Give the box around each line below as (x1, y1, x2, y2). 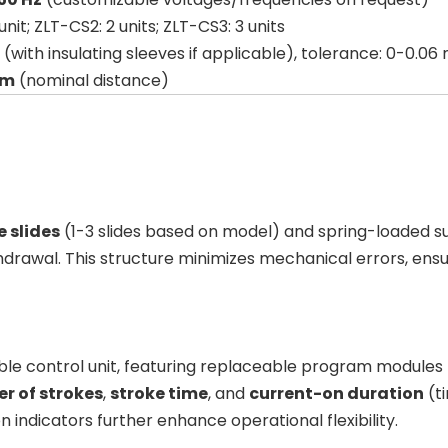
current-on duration (249, 382, 424, 405)
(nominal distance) (15, 69, 169, 92)
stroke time (110, 382, 208, 405)
